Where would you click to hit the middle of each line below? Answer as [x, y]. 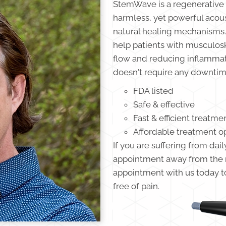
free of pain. [136, 186]
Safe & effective [164, 105]
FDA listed [153, 91]
